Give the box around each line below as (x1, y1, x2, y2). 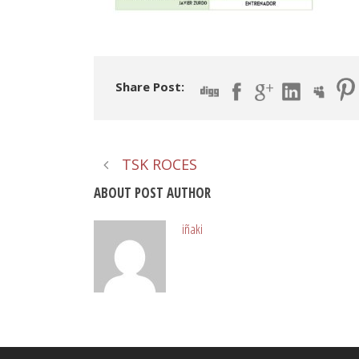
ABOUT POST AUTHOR (94, 183, 211, 202)
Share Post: (115, 78, 184, 95)
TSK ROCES (122, 154, 197, 174)
